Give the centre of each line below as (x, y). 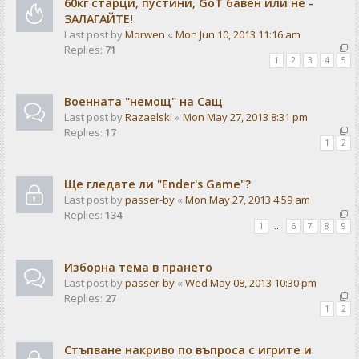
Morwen (145, 34)
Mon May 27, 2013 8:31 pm (245, 117)
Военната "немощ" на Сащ (143, 101)
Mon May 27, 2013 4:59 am (248, 200)
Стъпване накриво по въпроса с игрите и (188, 350)
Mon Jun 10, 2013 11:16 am (238, 34)
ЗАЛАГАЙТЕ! (99, 18)
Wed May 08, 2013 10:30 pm (251, 282)
